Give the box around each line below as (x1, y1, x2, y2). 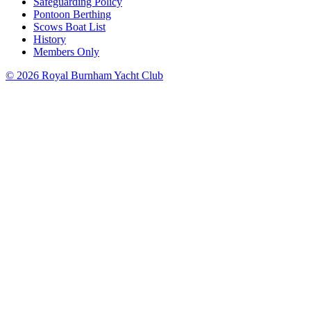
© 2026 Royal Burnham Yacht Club (6, 69, 163, 81)
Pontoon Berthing (33, 8, 111, 20)
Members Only (33, 46, 99, 58)
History (33, 33, 66, 45)
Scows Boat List (33, 21, 106, 33)
